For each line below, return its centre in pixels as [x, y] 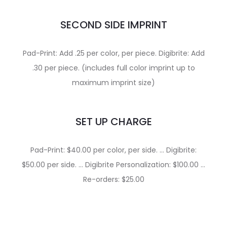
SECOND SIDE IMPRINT [113, 25]
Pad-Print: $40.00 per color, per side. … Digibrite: [113, 150]
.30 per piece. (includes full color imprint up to [113, 68]
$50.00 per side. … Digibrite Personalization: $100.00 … [113, 165]
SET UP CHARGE [113, 122]
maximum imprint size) [113, 83]
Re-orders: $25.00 [113, 179]
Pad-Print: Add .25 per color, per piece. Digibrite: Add [113, 53]
